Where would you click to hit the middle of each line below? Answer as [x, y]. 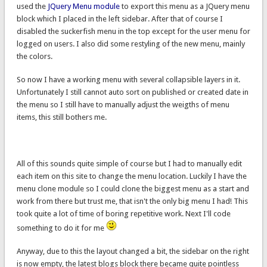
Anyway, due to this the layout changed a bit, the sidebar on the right [133, 252]
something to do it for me [61, 228]
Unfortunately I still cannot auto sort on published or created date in [132, 92]
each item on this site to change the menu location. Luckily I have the [131, 176]
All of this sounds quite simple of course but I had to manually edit [129, 164]
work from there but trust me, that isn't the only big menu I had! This [132, 201]
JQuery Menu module [83, 7]
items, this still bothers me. [61, 117]
